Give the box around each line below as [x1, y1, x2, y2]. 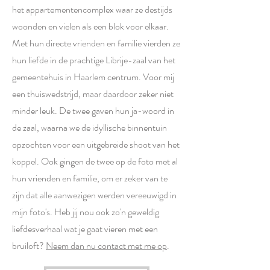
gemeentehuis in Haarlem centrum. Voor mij [12, 70, 174, 84]
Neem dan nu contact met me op [46, 239, 167, 253]
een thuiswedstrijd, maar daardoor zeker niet [12, 87, 174, 101]
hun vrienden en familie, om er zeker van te [12, 171, 168, 185]
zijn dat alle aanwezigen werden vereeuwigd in [12, 188, 177, 202]
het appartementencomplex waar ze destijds [12, 2, 172, 16]
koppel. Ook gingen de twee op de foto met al [12, 154, 178, 168]
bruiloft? [12, 239, 46, 253]
